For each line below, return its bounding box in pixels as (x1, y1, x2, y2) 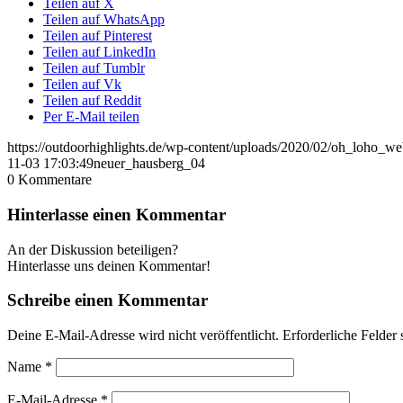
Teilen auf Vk (43, 76, 121, 93)
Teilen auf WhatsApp (43, 12, 165, 28)
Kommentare (18, 172, 92, 188)
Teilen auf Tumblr (43, 60, 145, 76)
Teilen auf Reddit (43, 93, 141, 109)
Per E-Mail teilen (43, 109, 139, 125)
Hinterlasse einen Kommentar (7, 204, 226, 224)
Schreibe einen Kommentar (7, 291, 208, 310)
